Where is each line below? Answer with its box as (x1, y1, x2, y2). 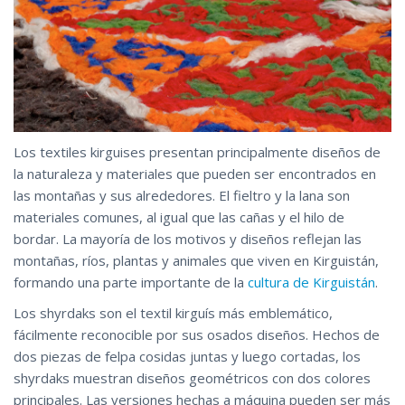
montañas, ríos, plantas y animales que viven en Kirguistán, (14, 250, 379, 269)
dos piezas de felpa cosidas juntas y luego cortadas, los (14, 346, 361, 365)
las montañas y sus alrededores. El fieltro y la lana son (14, 185, 350, 204)
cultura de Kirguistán (248, 272, 375, 291)
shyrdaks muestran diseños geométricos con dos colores (14, 368, 371, 387)
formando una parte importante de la (14, 272, 248, 291)
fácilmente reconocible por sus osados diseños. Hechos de (14, 325, 380, 344)
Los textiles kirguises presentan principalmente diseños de (14, 142, 381, 161)
